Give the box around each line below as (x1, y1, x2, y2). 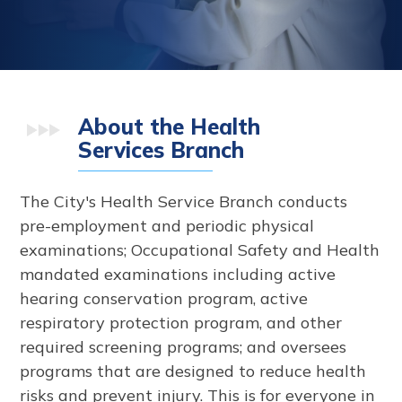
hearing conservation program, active (20, 287, 309, 309)
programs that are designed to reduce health (20, 360, 367, 381)
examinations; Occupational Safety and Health (20, 239, 380, 260)
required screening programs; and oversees (20, 336, 347, 357)
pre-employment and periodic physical (20, 214, 315, 236)
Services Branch (78, 135, 245, 163)
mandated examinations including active (20, 263, 336, 284)
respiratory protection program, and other (20, 311, 343, 333)
